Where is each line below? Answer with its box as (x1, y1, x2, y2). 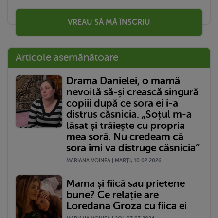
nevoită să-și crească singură (66, 86, 199, 98)
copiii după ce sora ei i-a (66, 97, 178, 109)
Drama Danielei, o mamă (66, 75, 180, 87)
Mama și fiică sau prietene (66, 177, 185, 189)
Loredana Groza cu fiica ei (66, 200, 187, 212)
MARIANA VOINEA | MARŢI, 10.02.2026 (66, 157, 162, 164)
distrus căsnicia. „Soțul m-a (66, 109, 192, 121)
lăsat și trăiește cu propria (66, 120, 185, 132)
